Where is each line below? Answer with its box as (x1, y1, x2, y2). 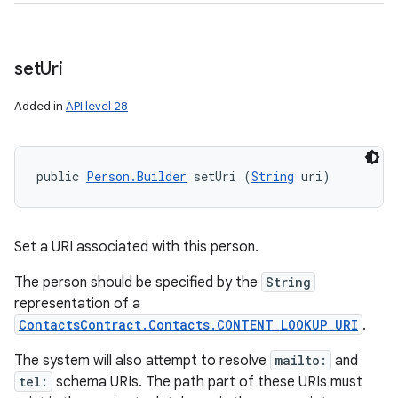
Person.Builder (86, 168, 187, 185)
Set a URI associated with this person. (14, 238, 259, 256)
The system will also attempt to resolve (14, 352, 270, 370)
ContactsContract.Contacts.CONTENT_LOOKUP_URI (19, 316, 358, 333)
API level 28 (66, 99, 128, 114)
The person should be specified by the (14, 274, 261, 291)
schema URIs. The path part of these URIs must (52, 373, 362, 391)
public (36, 168, 86, 185)
